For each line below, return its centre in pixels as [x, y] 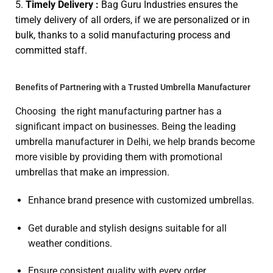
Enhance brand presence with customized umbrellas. [141, 200]
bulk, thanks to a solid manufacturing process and [123, 35]
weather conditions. [70, 243]
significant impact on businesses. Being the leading [126, 127]
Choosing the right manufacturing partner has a [119, 112]
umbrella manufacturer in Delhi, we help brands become [135, 142]
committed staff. [51, 51]
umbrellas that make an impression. [92, 172]
